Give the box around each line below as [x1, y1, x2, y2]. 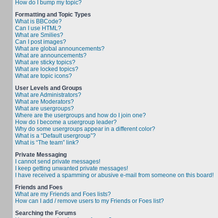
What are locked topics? [15, 66, 78, 73]
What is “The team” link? [15, 139, 79, 146]
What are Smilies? [15, 32, 63, 38]
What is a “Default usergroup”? [15, 132, 96, 139]
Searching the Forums [15, 210, 76, 217]
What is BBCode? [15, 18, 62, 25]
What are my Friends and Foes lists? [15, 191, 111, 198]
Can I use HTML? [15, 25, 61, 32]
